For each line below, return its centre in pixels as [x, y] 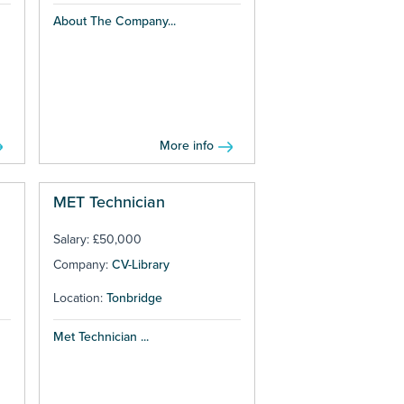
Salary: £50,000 [97, 240]
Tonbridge [134, 298]
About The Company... [114, 22]
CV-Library [140, 265]
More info [187, 146]
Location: [79, 298]
